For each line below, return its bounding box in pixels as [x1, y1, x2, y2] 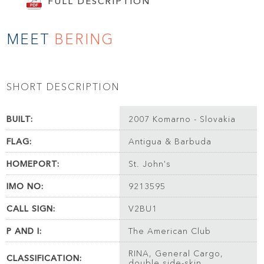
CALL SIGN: [6, 203, 56, 214]
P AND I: [6, 226, 42, 237]
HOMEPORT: [6, 159, 60, 170]
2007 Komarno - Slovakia [128, 114, 236, 125]
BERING [54, 30, 114, 48]
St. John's [128, 159, 171, 170]
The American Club [128, 226, 212, 237]
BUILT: [6, 114, 34, 125]
